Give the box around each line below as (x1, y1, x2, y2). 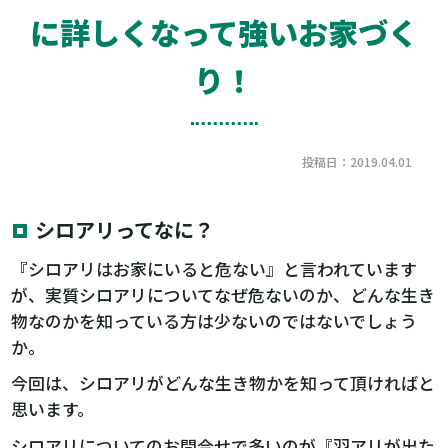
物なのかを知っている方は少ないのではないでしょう (11, 308, 418, 333)
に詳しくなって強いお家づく (30, 10, 418, 55)
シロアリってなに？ (35, 214, 215, 244)
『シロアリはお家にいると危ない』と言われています (11, 256, 418, 281)
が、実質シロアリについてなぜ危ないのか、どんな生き (11, 282, 436, 307)
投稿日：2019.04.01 (301, 153, 412, 171)
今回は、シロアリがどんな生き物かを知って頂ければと (11, 371, 436, 396)
